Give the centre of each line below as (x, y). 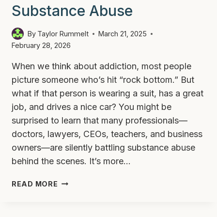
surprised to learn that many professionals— (100, 120)
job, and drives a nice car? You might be (92, 107)
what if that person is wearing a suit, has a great (108, 93)
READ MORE (35, 184)
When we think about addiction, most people (101, 66)
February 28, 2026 (41, 45)
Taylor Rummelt (63, 34)
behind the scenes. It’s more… (71, 161)
